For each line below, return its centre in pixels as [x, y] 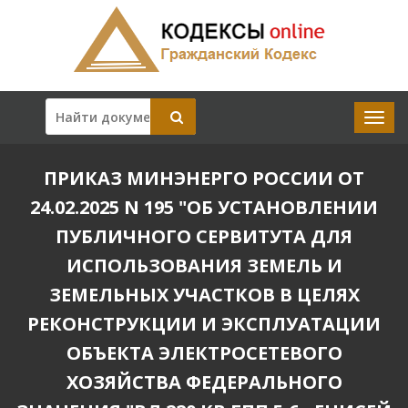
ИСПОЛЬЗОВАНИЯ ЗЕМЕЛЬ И [204, 265]
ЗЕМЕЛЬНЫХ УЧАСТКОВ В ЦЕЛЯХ [204, 295]
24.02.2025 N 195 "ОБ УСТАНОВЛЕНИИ [204, 207]
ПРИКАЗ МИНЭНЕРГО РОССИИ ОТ [204, 178]
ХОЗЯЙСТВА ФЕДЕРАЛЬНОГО [204, 382]
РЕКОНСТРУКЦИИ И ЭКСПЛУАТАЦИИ [204, 324]
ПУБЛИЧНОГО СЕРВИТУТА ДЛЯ [204, 236]
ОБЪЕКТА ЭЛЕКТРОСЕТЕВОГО [204, 353]
